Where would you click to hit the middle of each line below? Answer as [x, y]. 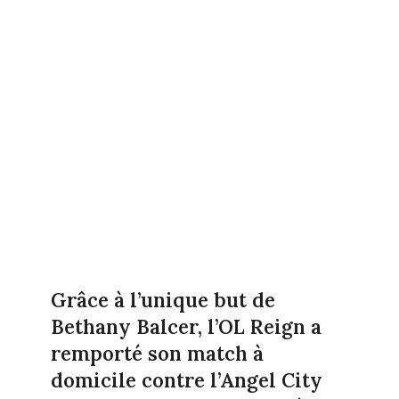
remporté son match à [157, 353]
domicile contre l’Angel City [186, 380]
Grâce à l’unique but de [163, 300]
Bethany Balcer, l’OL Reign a [186, 326]
